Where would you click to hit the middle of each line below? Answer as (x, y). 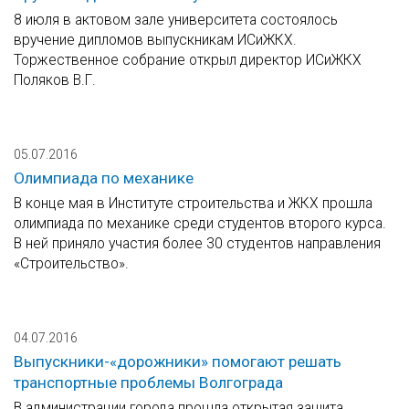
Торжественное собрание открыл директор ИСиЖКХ (188, 60)
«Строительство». (71, 264)
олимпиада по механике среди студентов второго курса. (200, 224)
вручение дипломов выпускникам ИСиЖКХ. (155, 40)
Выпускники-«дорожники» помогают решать (178, 362)
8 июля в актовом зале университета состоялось (176, 20)
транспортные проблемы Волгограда (148, 383)
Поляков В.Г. (55, 80)
